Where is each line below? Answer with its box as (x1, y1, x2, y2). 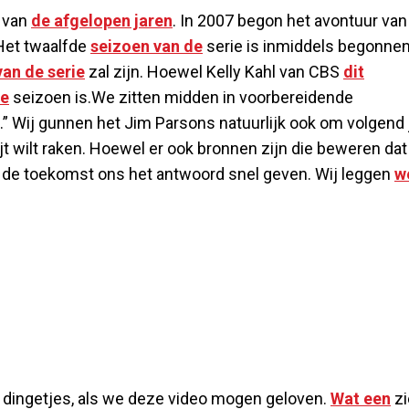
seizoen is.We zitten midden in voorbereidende (9, 87, 353, 107)
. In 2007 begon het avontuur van (173, 10, 407, 30)
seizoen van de (90, 36, 203, 56)
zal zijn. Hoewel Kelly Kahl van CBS (85, 61, 343, 81)
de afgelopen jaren (31, 10, 173, 30)
